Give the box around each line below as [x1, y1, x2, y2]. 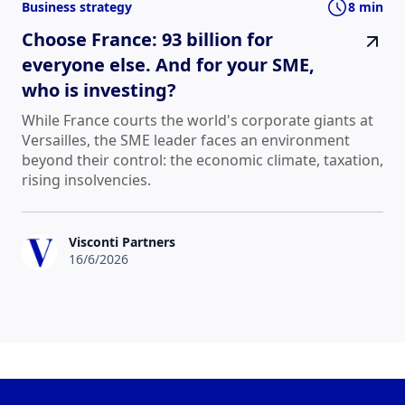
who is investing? [22, 77, 176, 102]
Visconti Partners [69, 233, 175, 251]
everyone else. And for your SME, [22, 52, 315, 77]
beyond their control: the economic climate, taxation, [22, 149, 383, 170]
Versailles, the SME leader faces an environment [22, 129, 350, 150]
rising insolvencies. [22, 169, 151, 190]
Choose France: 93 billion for [22, 26, 273, 52]
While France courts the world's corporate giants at [22, 109, 373, 130]
